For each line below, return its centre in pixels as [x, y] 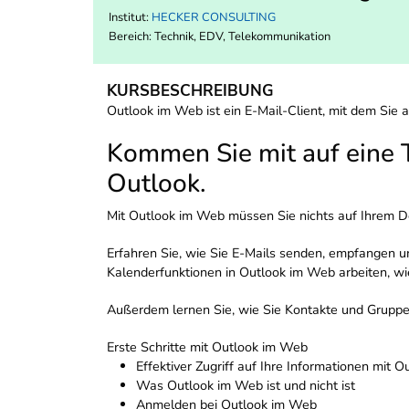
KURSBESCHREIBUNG [190, 91]
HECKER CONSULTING [214, 18]
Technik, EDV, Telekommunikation [242, 37]
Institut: [130, 18]
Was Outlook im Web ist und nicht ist [246, 386]
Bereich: [131, 37]
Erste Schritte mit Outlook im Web [207, 347]
